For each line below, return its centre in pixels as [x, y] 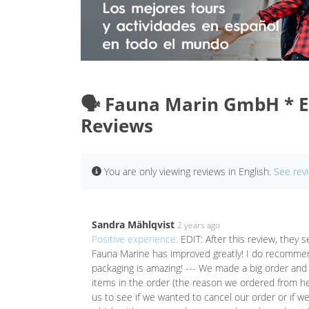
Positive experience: [136, 239]
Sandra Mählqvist [133, 224]
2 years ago [199, 225]
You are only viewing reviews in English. [188, 171]
